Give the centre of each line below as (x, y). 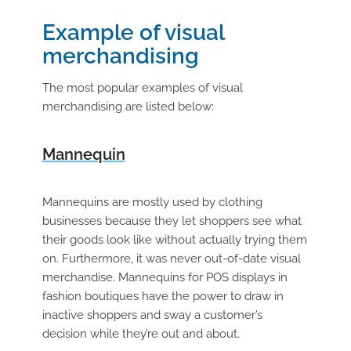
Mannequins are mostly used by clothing (152, 203)
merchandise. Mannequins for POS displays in (165, 278)
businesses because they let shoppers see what (172, 221)
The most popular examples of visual (142, 88)
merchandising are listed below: (128, 107)
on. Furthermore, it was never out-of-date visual (171, 259)
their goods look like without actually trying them (174, 240)
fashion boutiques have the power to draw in (163, 297)
